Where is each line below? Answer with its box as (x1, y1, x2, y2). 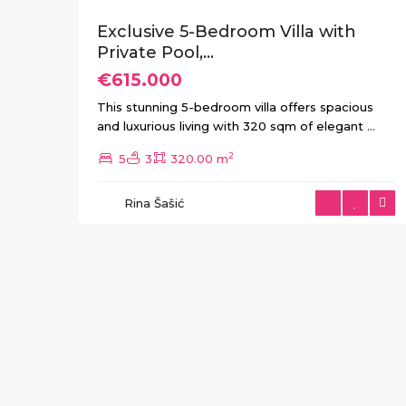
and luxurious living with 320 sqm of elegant (97, 119, 367, 133)
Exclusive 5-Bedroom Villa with (97, 22, 356, 42)
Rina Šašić (124, 196, 184, 210)
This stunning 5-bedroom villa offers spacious (97, 100, 373, 114)
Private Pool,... (97, 43, 214, 63)
